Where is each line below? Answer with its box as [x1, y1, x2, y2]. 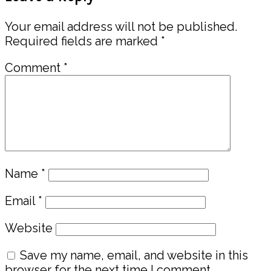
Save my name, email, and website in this [20, 247, 248, 263]
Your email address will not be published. [5, 19, 237, 34]
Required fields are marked [5, 33, 161, 48]
